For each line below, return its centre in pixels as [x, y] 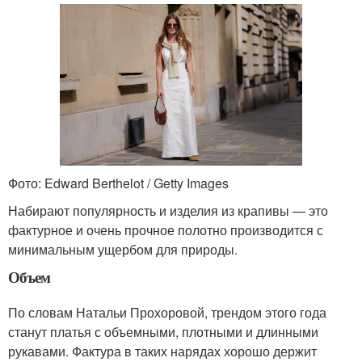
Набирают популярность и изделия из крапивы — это [168, 210]
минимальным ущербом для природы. [123, 249]
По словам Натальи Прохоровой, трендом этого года [167, 312]
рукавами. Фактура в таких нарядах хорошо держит [162, 351]
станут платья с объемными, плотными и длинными [163, 331]
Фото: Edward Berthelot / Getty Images [118, 183]
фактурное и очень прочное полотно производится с [166, 229]
